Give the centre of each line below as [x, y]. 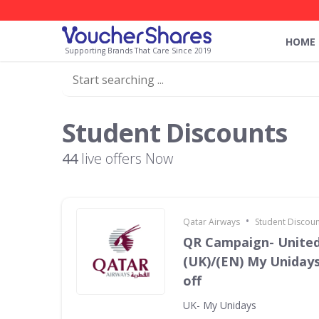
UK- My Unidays [220, 305]
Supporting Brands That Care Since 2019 [138, 51]
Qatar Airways [211, 222]
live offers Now [125, 158]
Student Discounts [174, 133]
